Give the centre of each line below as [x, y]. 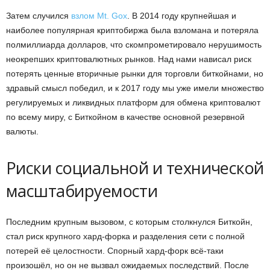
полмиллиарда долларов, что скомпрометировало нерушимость [134, 45]
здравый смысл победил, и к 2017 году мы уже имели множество [135, 88]
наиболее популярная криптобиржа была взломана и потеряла [132, 30]
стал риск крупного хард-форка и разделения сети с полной [125, 237]
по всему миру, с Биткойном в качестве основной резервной [125, 117]
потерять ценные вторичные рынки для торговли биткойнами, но [135, 74]
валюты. [22, 132]
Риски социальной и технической [135, 168]
